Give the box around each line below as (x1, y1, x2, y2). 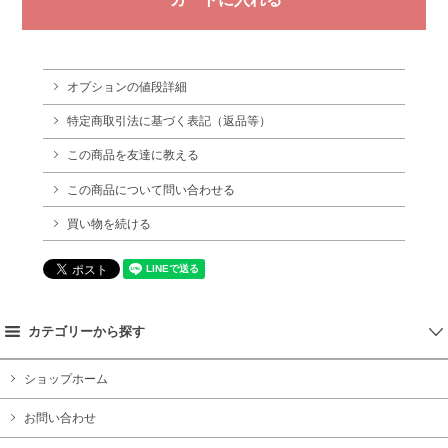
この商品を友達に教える (66, 148, 199, 163)
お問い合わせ (24, 411, 96, 426)
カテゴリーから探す (28, 324, 145, 340)
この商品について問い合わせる (66, 182, 235, 197)
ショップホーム (24, 372, 108, 387)
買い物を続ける (66, 216, 151, 231)
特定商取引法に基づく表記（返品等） (66, 114, 271, 129)
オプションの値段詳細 (66, 79, 187, 94)
